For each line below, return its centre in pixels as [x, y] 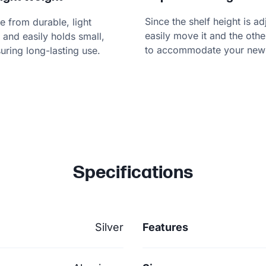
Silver [109, 227]
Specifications [133, 172]
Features [165, 227]
